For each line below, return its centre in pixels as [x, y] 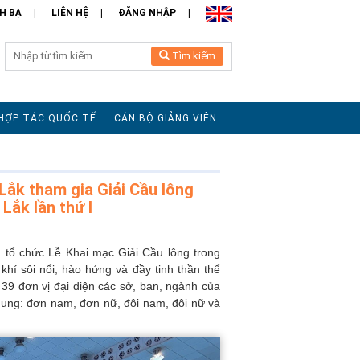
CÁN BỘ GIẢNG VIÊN [166, 118]
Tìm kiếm [194, 55]
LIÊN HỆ [70, 13]
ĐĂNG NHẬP [147, 13]
